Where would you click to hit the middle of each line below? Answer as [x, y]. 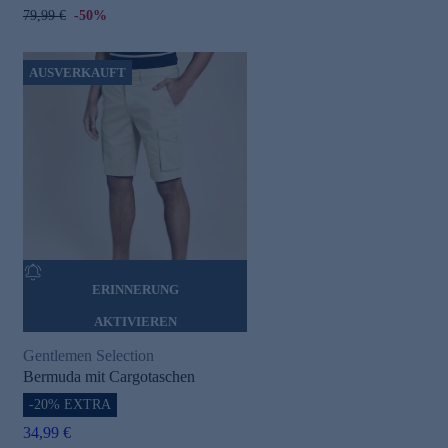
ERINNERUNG [135, 289]
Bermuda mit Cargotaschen [109, 376]
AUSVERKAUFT [77, 72]
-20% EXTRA [70, 404]
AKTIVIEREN [135, 321]
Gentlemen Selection [88, 355]
